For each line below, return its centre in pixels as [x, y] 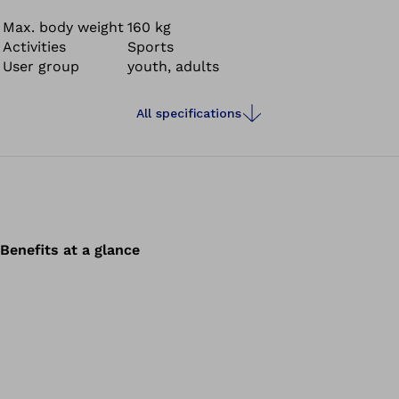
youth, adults [173, 66]
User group [41, 66]
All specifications [189, 113]
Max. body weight [63, 27]
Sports [151, 47]
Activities [34, 47]
